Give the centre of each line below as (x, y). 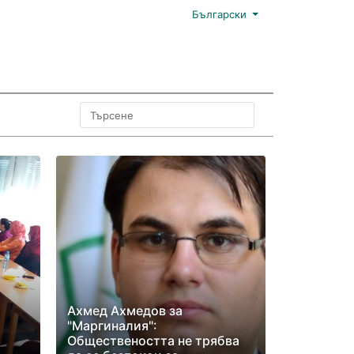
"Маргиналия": (112, 326)
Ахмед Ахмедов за (124, 311)
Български (219, 14)
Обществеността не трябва (153, 341)
